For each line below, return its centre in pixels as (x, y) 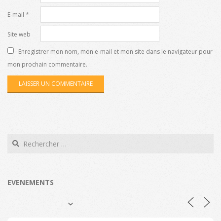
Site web (19, 34)
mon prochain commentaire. (47, 64)
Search (19, 138)
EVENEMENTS (31, 182)
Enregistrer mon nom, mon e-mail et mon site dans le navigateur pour (115, 51)
